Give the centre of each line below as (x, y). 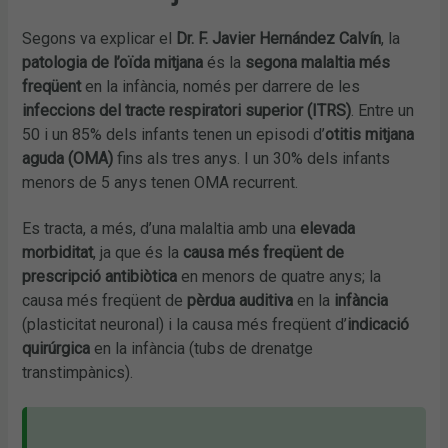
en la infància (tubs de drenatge (204, 348)
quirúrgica (58, 348)
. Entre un (383, 110)
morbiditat (58, 252)
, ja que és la (138, 252)
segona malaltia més (318, 62)
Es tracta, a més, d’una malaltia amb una (161, 228)
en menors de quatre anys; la (279, 276)
